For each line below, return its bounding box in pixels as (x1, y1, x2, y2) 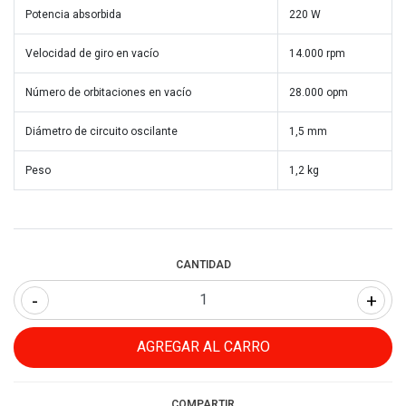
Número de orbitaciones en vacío (25, 85, 191, 99)
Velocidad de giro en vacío (25, 46, 159, 60)
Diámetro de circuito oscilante (25, 124, 178, 138)
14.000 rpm (289, 46, 345, 60)
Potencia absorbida (25, 7, 121, 21)
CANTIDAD (175, 257, 231, 271)
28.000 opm (289, 85, 348, 99)
